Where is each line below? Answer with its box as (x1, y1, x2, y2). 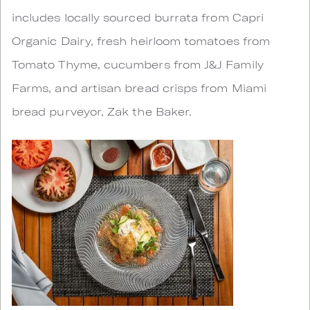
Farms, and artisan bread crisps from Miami (12, 81, 266, 94)
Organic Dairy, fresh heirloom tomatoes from (12, 34, 271, 47)
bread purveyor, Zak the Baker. (12, 104, 192, 118)
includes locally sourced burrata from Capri (12, 10, 264, 24)
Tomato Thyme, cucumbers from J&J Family (12, 57, 264, 71)
